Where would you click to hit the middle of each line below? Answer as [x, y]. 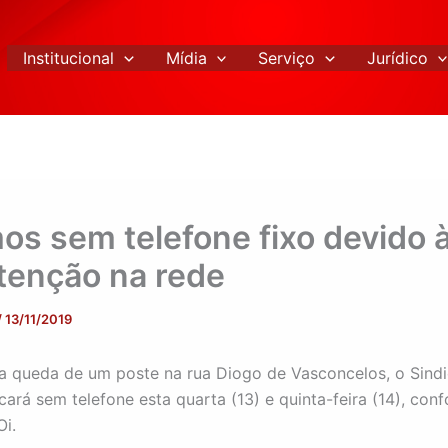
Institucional [69, 57]
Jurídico [397, 57]
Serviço [287, 57]
